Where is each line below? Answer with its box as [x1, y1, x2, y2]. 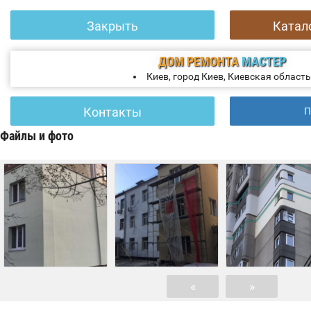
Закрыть [87, 19, 139, 33]
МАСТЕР [242, 54, 286, 69]
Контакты [83, 105, 142, 119]
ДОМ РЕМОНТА [158, 54, 242, 69]
